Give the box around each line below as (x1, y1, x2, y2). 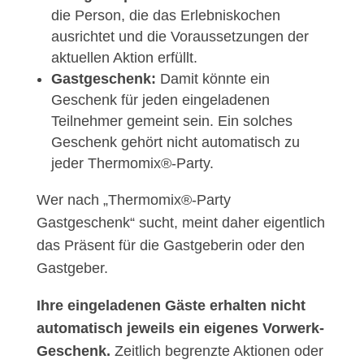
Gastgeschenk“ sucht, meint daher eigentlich (36, 214, 325, 232)
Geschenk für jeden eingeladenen (50, 92, 270, 109)
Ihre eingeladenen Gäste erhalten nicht (36, 297, 305, 314)
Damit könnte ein (155, 71, 270, 88)
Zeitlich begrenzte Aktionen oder (110, 343, 323, 360)
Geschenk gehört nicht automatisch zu (50, 134, 300, 151)
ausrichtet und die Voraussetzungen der (50, 28, 309, 45)
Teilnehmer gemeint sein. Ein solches (50, 113, 292, 130)
